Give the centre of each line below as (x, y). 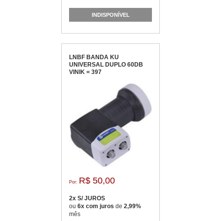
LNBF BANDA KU (94, 57)
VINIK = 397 (85, 72)
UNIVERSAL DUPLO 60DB (106, 65)
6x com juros (96, 206)
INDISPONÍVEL (110, 15)
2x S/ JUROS (87, 198)
